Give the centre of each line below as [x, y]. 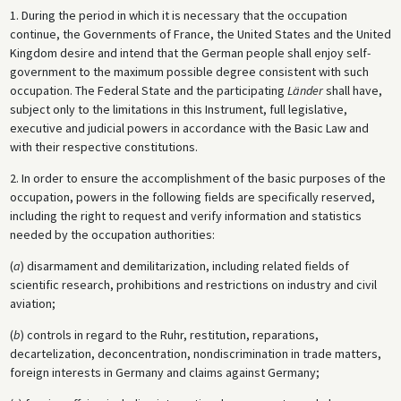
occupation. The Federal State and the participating [148, 91]
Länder [305, 91]
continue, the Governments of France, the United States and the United [200, 34]
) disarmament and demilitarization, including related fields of [184, 266]
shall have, [352, 91]
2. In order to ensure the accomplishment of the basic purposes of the [197, 179]
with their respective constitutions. [103, 147]
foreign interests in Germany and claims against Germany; [164, 373]
